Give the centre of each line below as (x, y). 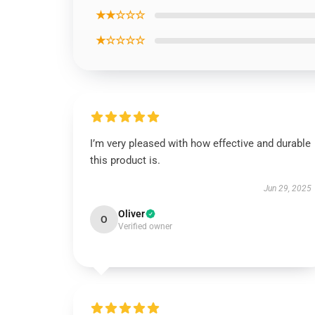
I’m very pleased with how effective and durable (200, 143)
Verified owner (145, 226)
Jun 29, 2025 (287, 188)
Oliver (131, 214)
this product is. (125, 160)
